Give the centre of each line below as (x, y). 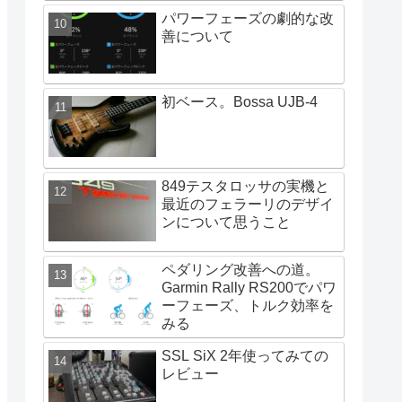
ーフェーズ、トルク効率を (248, 305)
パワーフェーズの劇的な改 (248, 18)
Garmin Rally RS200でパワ (249, 287)
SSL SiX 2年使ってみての (245, 355)
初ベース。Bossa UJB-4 (240, 102)
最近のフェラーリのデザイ (248, 204)
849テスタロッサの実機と (245, 186)
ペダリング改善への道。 (240, 269)
